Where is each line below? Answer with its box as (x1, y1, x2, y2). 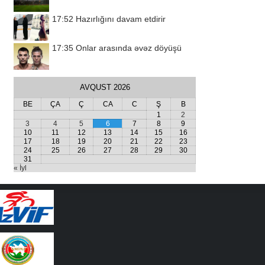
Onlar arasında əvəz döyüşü (76, 43, 182, 53)
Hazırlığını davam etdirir (76, 14, 166, 24)
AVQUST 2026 (79, 83, 130, 92)
